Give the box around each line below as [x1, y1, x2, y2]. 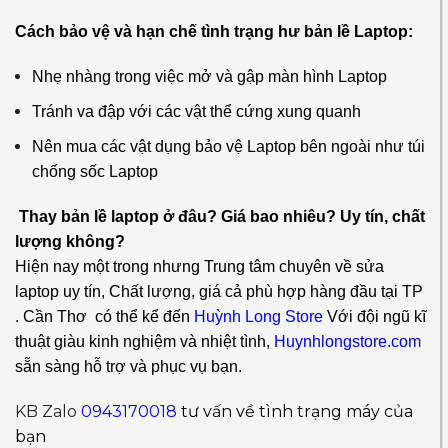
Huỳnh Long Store [194, 308, 323, 326]
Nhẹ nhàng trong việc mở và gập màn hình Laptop [32, 68, 387, 86]
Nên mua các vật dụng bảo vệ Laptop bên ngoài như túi [32, 138, 425, 156]
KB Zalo [15, 402, 81, 422]
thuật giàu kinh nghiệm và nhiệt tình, [15, 333, 274, 351]
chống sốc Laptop [32, 163, 158, 181]
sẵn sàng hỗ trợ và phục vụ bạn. [15, 358, 242, 376]
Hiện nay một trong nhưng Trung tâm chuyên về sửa [15, 258, 384, 276]
